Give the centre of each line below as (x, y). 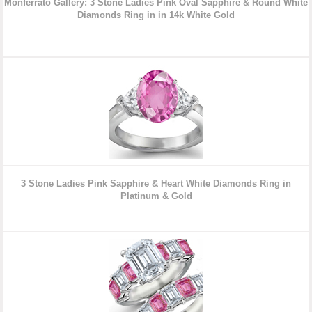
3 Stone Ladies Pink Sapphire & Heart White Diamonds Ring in (156, 184)
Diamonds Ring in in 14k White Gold (156, 15)
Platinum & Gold (156, 196)
